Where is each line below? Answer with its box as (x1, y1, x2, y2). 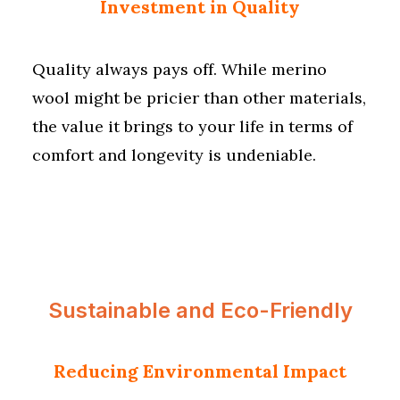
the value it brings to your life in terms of (32, 116, 353, 137)
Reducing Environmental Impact (54, 360, 346, 382)
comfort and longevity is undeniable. (32, 145, 316, 165)
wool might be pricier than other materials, (32, 87, 366, 108)
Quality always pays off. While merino (32, 59, 327, 79)
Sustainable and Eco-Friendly (47, 297, 353, 323)
